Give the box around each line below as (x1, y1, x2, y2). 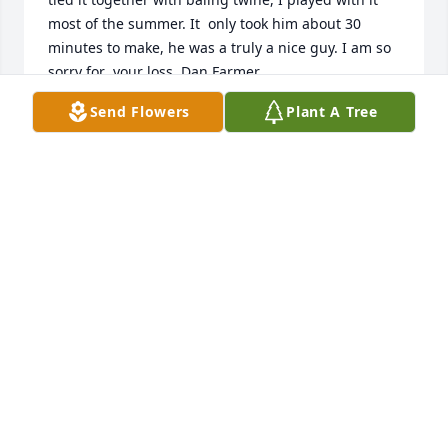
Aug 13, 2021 (48, 128, 135, 148)
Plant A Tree (286, 102, 378, 121)
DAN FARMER (48, 108, 140, 128)
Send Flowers (89, 102, 191, 121)
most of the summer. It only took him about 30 (48, 14, 361, 34)
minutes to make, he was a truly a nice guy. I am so (48, 38, 391, 58)
